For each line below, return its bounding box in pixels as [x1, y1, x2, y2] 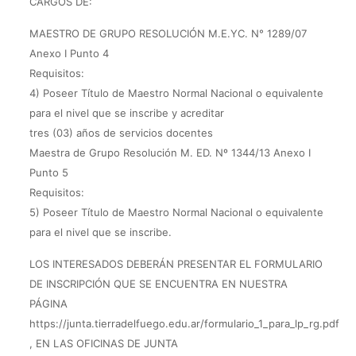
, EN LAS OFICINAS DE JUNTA [29, 337, 178, 350]
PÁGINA [29, 297, 68, 310]
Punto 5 [29, 166, 68, 179]
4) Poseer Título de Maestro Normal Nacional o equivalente [29, 87, 323, 99]
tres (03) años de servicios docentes [29, 126, 213, 139]
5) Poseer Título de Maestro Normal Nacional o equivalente [29, 206, 323, 219]
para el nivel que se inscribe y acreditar [29, 106, 224, 119]
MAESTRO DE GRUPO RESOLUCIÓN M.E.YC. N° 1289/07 [29, 27, 307, 40]
